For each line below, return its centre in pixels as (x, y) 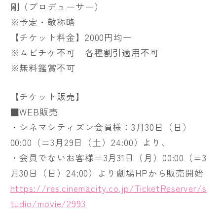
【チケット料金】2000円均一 (71, 37)
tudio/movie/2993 (48, 203)
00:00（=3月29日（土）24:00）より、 (91, 142)
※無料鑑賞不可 (43, 67)
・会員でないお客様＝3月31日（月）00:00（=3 (108, 157)
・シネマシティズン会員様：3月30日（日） (101, 127)
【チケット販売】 (47, 96)
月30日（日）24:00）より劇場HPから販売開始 (107, 172)
